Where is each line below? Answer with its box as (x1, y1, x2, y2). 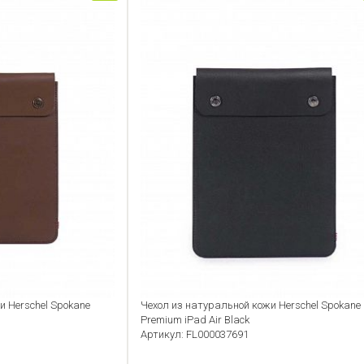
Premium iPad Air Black (141, 314, 250, 327)
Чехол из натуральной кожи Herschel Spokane (141, 299, 362, 312)
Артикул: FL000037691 (141, 328, 249, 341)
